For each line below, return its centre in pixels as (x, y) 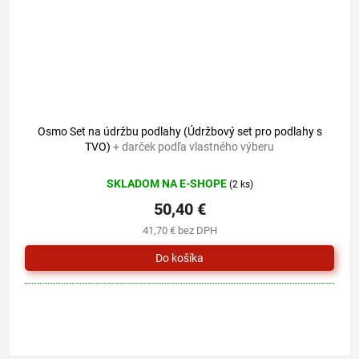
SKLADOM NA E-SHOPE (167, 184)
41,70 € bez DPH (179, 231)
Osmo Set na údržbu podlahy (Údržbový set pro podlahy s (179, 132)
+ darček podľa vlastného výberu (194, 147)
